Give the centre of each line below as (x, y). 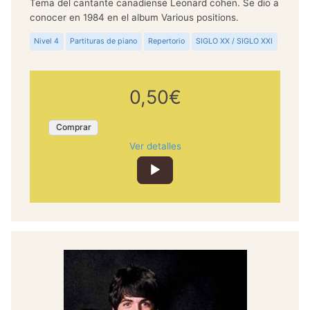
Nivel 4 (47, 41)
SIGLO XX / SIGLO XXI (235, 41)
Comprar (73, 127)
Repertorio (167, 41)
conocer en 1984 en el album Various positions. (134, 17)
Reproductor (182, 162)
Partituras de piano (104, 41)
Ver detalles (155, 146)
